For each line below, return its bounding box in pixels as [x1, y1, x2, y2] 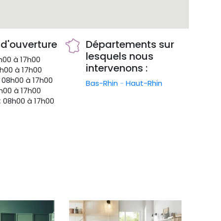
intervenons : [86, 61, 148, 75]
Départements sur [86, 37, 175, 51]
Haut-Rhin [126, 78, 163, 88]
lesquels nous [86, 49, 154, 63]
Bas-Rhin [86, 78, 120, 88]
